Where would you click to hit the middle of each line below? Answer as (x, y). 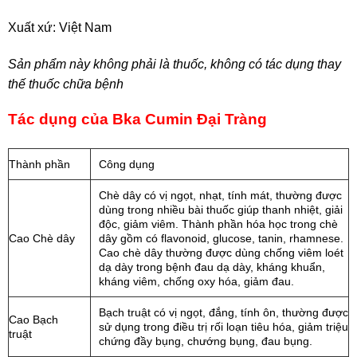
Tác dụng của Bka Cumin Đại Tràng (137, 120)
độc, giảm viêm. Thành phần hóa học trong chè (218, 224)
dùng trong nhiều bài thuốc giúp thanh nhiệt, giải (221, 210)
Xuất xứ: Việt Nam (60, 27)
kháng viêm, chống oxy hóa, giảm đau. (196, 282)
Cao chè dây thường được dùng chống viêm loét (221, 253)
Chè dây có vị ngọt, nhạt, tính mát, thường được (220, 196)
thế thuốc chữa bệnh (66, 84)
